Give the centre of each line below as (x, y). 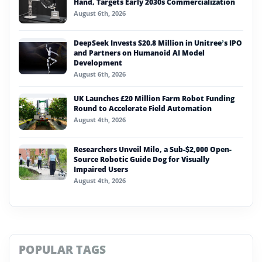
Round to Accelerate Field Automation (143, 108)
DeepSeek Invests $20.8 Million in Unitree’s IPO (158, 43)
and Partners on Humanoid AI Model (139, 53)
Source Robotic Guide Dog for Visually (142, 159)
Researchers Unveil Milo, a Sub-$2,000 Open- (153, 149)
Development (98, 63)
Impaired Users (101, 169)
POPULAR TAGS (63, 249)
